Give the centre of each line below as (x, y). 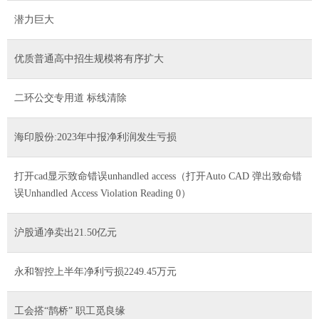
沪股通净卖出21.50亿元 (66, 232)
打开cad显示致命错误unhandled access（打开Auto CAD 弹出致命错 (158, 176)
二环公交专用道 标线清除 (70, 98)
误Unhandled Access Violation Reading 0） (103, 193)
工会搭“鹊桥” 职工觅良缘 (100, 310)
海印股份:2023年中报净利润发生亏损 (95, 137)
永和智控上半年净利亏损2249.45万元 (95, 271)
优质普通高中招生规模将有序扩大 (89, 58)
